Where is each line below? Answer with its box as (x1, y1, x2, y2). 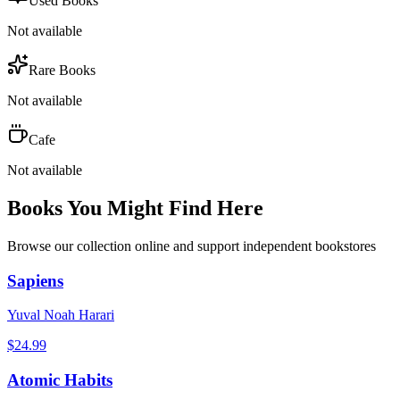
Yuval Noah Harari (7, 307, 114, 323)
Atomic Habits (7, 371, 112, 390)
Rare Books (29, 62, 96, 79)
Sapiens (7, 271, 63, 290)
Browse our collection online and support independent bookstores (7, 237, 376, 254)
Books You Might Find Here (7, 196, 263, 220)
